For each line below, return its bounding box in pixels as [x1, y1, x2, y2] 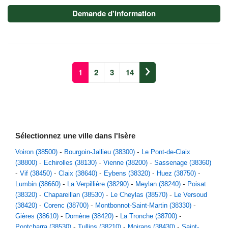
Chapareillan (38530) [44, 191, 104, 198]
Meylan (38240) [135, 180, 181, 188]
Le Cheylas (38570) [110, 191, 167, 198]
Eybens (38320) [104, 169, 150, 177]
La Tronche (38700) [120, 212, 177, 220]
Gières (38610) [15, 212, 59, 220]
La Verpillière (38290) [67, 180, 129, 188]
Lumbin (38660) [15, 180, 61, 188]
